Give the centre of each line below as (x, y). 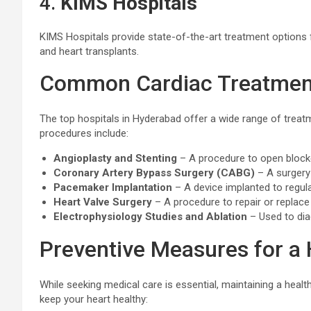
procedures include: (84, 133)
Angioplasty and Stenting (115, 158)
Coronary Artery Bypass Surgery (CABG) (154, 173)
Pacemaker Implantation (113, 187)
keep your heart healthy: (94, 299)
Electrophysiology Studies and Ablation (150, 217)
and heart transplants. (89, 51)
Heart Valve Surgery (103, 202)
